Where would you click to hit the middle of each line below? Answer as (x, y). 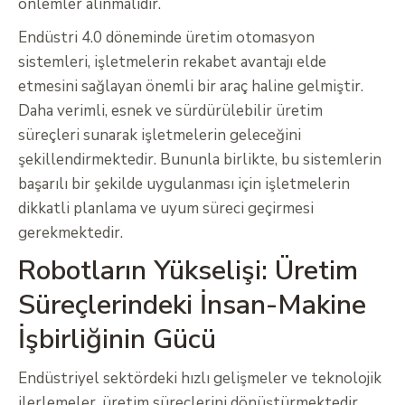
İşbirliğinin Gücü (117, 340)
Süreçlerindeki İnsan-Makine (192, 306)
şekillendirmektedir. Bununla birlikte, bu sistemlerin (200, 160)
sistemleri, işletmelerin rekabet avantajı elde (172, 62)
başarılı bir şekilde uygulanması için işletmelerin (184, 184)
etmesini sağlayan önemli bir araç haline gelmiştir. (191, 87)
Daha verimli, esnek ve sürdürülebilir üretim (170, 111)
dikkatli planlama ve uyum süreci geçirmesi (166, 209)
